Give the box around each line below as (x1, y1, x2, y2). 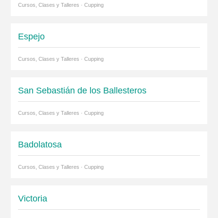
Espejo (18, 32, 45, 41)
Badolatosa (18, 140, 62, 149)
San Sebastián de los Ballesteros (18, 86, 146, 95)
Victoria (18, 194, 47, 203)
